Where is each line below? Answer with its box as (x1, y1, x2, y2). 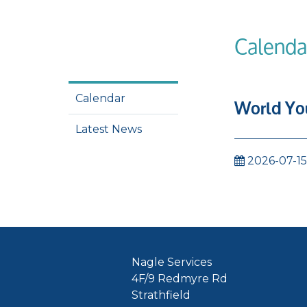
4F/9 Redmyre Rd (132, 272, 228, 285)
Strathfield (132, 288, 191, 302)
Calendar (75, 92, 125, 105)
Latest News (75, 123, 142, 136)
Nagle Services (132, 256, 212, 269)
